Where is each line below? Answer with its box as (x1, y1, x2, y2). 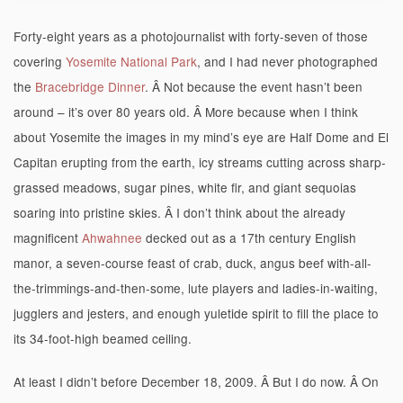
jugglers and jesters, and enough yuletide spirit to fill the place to (13, 303, 379, 322)
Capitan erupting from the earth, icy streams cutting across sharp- (13, 152, 386, 171)
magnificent (13, 228, 78, 246)
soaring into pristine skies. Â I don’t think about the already (13, 202, 345, 221)
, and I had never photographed (197, 51, 378, 70)
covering (13, 51, 66, 70)
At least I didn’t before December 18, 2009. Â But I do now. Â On (13, 372, 379, 391)
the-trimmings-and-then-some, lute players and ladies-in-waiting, (13, 278, 378, 297)
